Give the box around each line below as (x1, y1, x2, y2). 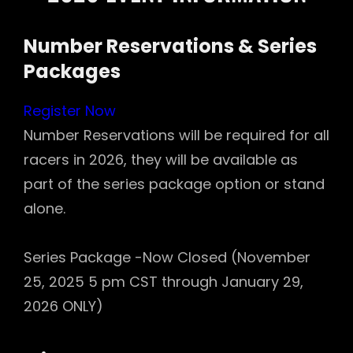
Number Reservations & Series (24, 32, 317, 59)
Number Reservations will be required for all (24, 125, 329, 146)
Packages (24, 58, 121, 84)
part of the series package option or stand (24, 174, 325, 195)
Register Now (24, 101, 116, 121)
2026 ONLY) (24, 296, 103, 317)
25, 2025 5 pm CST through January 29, (24, 272, 303, 292)
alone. (24, 199, 65, 219)
